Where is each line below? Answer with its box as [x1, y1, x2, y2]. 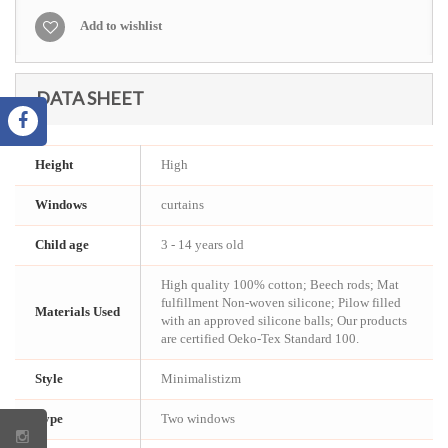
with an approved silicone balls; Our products [161, 313, 407, 328]
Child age [35, 237, 89, 252]
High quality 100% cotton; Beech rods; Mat [161, 277, 399, 292]
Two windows [161, 411, 235, 426]
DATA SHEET [36, 87, 144, 109]
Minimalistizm [161, 371, 241, 386]
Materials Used [35, 304, 120, 319]
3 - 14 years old [161, 237, 244, 252]
